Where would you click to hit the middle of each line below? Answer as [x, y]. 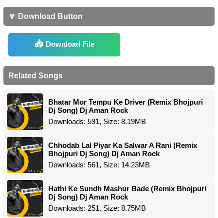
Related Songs [36, 76]
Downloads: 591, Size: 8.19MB [97, 121]
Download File [70, 44]
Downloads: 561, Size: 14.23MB [99, 165]
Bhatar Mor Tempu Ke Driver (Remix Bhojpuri [126, 102]
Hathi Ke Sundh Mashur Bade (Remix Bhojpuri [127, 189]
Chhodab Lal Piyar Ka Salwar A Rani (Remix [123, 145]
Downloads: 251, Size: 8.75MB [97, 208]
